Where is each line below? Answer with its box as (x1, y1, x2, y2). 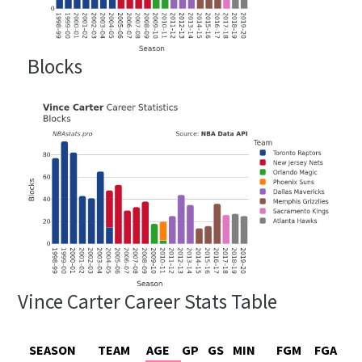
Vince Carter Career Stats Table (18, 288, 278, 314)
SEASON (29, 341, 77, 358)
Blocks (27, 53, 83, 79)
